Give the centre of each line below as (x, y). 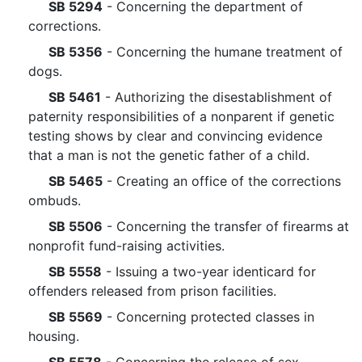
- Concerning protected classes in (208, 317)
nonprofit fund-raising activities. (126, 246)
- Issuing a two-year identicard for (209, 271)
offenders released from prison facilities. (152, 291)
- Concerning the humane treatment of (223, 52)
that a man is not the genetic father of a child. (169, 155)
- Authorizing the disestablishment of (217, 97)
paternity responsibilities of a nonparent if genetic (181, 116)
